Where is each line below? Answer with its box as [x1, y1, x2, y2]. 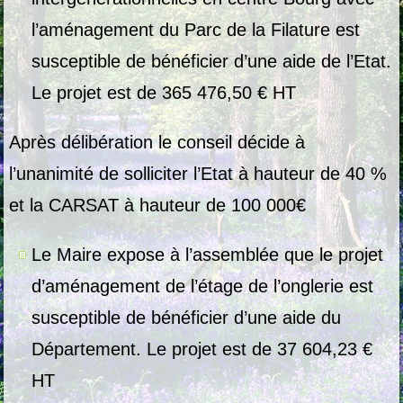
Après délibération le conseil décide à [9, 132, 306, 153]
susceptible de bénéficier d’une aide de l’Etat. [31, 51, 392, 72]
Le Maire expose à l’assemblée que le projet [31, 245, 384, 265]
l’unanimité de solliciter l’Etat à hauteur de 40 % [9, 164, 388, 184]
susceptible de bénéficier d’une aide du [31, 308, 342, 328]
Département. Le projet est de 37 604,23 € [31, 339, 373, 360]
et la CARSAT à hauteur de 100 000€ [9, 195, 307, 216]
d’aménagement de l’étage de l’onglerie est [31, 276, 374, 297]
